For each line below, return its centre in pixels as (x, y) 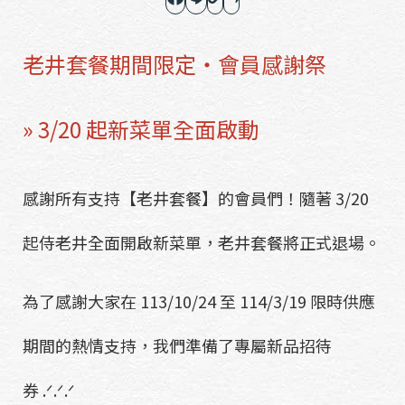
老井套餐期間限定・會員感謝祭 (174, 63)
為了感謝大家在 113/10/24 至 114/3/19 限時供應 (199, 301)
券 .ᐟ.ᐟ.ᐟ (49, 389)
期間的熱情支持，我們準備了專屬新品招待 (177, 345)
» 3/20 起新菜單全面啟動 (141, 128)
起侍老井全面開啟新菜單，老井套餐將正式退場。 (202, 242)
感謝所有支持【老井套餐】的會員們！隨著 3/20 (196, 198)
